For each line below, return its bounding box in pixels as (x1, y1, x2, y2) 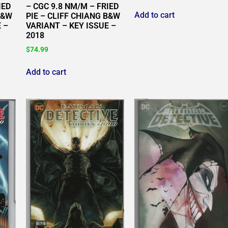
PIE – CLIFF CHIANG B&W (26, 11, 121, 21)
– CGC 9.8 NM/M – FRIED (26, 1, 119, 11)
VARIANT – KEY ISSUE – (26, 20, 117, 31)
